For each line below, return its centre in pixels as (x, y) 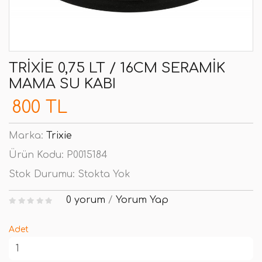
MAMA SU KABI (62, 84)
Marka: (27, 136)
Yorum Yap (142, 200)
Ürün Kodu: (38, 155)
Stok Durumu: (43, 174)
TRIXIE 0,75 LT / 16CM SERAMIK (117, 68)
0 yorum (85, 200)
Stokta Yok (104, 174)
